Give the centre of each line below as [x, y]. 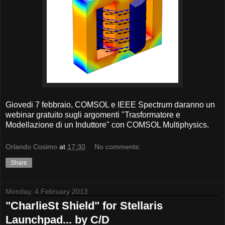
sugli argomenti [92, 115]
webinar [20, 115]
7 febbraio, [54, 105]
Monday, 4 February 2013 [47, 191]
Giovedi [19, 105]
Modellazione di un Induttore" [58, 125]
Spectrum [155, 105]
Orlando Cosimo [31, 146]
